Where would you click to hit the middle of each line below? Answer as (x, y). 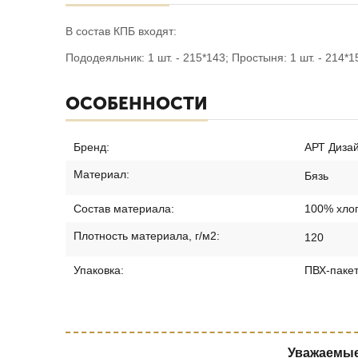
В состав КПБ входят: (121, 31)
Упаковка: (99, 270)
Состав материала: (124, 208)
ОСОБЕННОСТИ (137, 103)
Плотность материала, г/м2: (147, 235)
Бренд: (91, 147)
